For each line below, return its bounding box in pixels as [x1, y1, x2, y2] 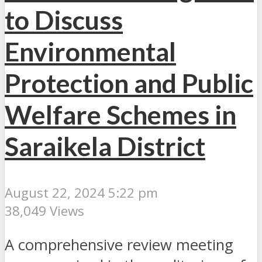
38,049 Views [5, 201, 84, 220]
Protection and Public [5, 67, 253, 99]
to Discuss [5, 4, 123, 36]
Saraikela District [5, 130, 205, 162]
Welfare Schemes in [5, 98, 236, 130]
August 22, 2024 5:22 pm [5, 183, 158, 202]
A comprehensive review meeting [5, 235, 233, 256]
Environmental [5, 35, 176, 67]
